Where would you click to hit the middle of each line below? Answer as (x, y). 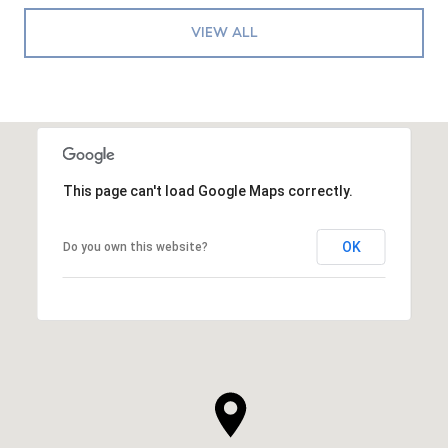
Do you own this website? (135, 247)
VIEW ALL (224, 33)
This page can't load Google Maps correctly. (207, 191)
